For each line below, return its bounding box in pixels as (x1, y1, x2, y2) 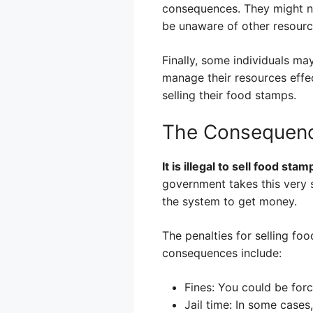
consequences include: (162, 246, 282, 260)
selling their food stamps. (162, 88, 296, 102)
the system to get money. (162, 194, 297, 208)
